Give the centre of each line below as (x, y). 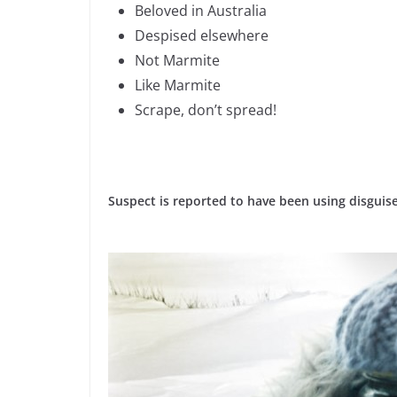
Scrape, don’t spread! (206, 110)
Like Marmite (178, 86)
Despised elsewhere (202, 36)
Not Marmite (177, 61)
